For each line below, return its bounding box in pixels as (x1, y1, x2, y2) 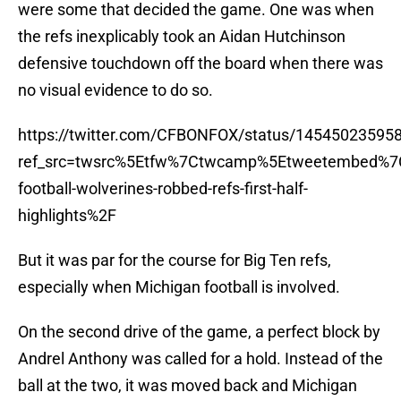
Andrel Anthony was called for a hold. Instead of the (18, 349, 383, 369)
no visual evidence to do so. (18, 81, 213, 100)
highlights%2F (18, 206, 116, 226)
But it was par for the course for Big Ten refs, (18, 251, 331, 270)
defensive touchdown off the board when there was (18, 54, 383, 73)
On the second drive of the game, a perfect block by (18, 322, 380, 342)
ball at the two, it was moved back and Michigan (18, 376, 357, 396)
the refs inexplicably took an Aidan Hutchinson (18, 27, 346, 47)
